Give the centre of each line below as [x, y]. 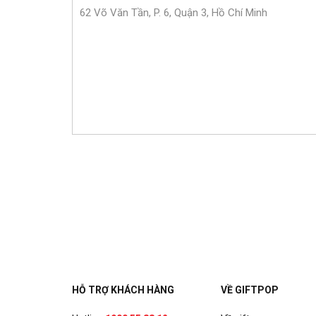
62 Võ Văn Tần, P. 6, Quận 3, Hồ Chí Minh [174, 12]
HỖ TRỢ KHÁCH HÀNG [123, 290]
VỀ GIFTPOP [249, 290]
